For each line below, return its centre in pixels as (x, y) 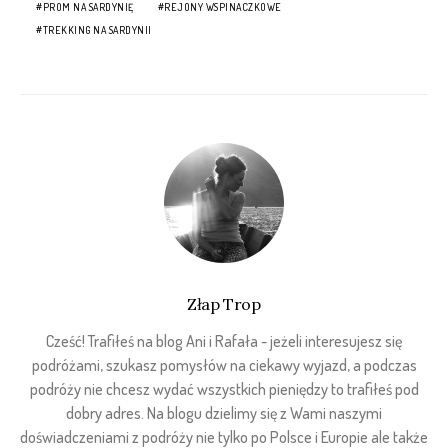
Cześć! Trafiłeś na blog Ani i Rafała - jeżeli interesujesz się (224, 341)
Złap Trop (224, 304)
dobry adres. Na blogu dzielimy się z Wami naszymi (224, 413)
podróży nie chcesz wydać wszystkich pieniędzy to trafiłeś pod (224, 389)
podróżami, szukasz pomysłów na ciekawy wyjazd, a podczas (224, 365)
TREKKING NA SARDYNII (97, 30)
